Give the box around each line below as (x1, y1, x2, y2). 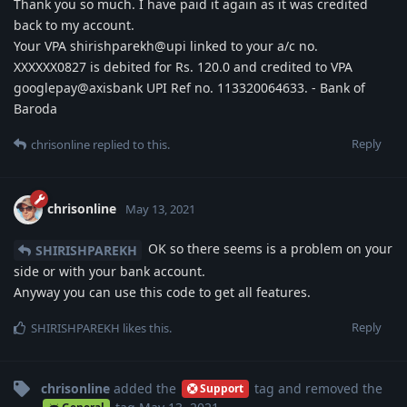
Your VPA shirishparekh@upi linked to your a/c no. (14, 36, 318, 55)
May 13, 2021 (125, 200, 195, 217)
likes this (120, 319, 169, 336)
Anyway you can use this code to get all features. (14, 283, 311, 301)
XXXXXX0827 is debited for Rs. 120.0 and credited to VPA (14, 57, 352, 75)
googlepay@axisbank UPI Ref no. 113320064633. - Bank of (14, 78, 365, 96)
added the (110, 379, 180, 397)
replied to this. (90, 135, 170, 153)
